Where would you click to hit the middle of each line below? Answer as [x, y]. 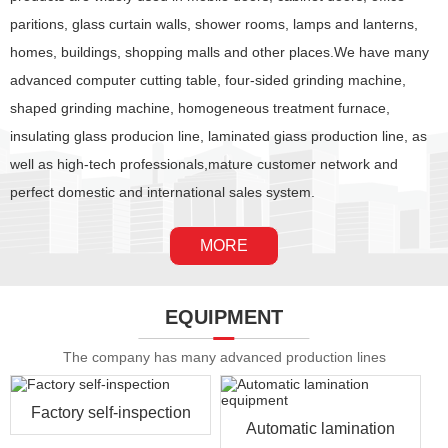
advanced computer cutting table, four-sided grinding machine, [208, 80]
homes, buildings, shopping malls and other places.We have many [219, 52]
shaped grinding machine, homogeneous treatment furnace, [200, 108]
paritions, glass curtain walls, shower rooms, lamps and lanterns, [214, 24]
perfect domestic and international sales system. [162, 192]
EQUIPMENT [224, 317]
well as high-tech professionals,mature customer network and [204, 164]
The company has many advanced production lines [224, 357]
